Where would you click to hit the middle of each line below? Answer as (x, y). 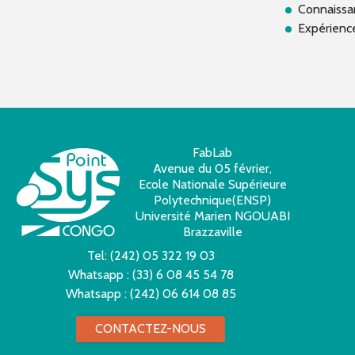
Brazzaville (212, 231)
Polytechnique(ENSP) (212, 200)
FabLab (212, 152)
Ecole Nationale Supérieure (212, 184)
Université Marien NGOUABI (212, 216)
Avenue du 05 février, (212, 168)
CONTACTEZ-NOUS (151, 329)
